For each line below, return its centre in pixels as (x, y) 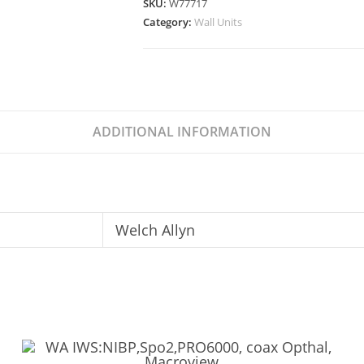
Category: (169, 22)
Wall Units (218, 22)
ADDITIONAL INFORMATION (182, 132)
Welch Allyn (155, 230)
